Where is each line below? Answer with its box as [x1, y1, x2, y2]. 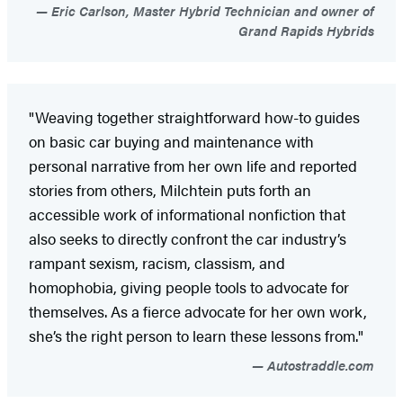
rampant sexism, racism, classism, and [29, 251, 285, 273]
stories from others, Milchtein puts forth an [29, 178, 311, 201]
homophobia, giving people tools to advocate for [29, 275, 349, 298]
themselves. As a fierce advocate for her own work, [29, 300, 367, 322]
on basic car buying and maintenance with [29, 130, 314, 152]
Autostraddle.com [264, 354, 374, 374]
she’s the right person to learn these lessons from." [29, 324, 363, 346]
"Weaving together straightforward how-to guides [29, 105, 360, 128]
